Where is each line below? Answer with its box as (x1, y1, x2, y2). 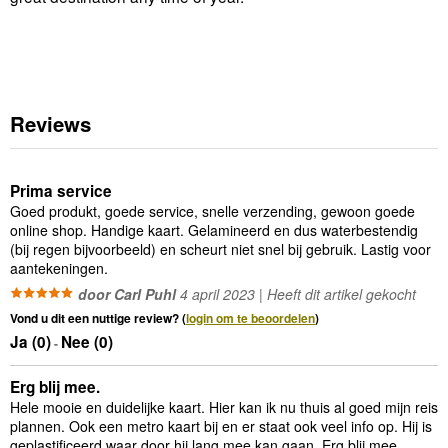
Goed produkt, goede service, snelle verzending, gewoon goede (10, 201, 415, 222)
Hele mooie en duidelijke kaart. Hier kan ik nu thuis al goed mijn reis (10, 397, 438, 418)
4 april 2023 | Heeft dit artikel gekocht (176, 284, 416, 305)
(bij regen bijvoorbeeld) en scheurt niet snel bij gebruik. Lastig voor (10, 239, 431, 260)
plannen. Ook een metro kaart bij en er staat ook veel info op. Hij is (10, 416, 432, 437)
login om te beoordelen (186, 309, 315, 328)
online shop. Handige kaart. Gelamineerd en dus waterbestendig (10, 220, 418, 241)
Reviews (10, 108, 91, 138)
